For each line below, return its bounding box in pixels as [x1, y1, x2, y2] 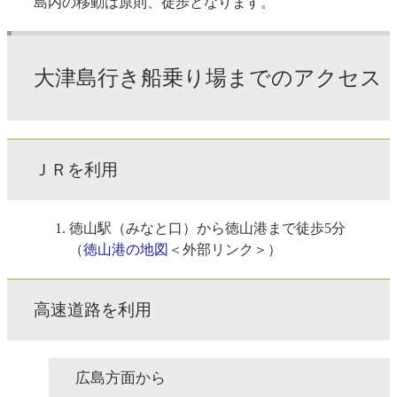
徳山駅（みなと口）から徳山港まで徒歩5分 [69, 220, 346, 236]
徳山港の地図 [83, 241, 168, 257]
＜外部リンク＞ [168, 241, 268, 257]
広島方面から [75, 369, 166, 386]
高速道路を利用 [34, 300, 152, 319]
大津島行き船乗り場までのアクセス [34, 66, 382, 90]
